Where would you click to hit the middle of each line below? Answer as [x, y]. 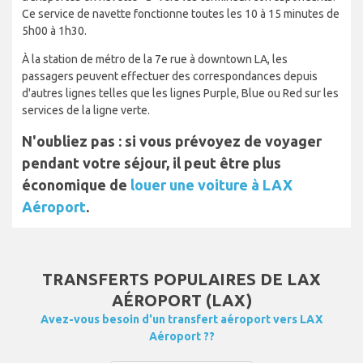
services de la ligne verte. [86, 111]
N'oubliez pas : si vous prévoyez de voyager [172, 141]
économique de [76, 185]
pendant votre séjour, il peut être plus [152, 163]
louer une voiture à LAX [211, 185]
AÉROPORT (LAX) [181, 301]
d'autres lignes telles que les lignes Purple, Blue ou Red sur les [180, 94]
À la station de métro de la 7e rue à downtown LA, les [155, 60]
